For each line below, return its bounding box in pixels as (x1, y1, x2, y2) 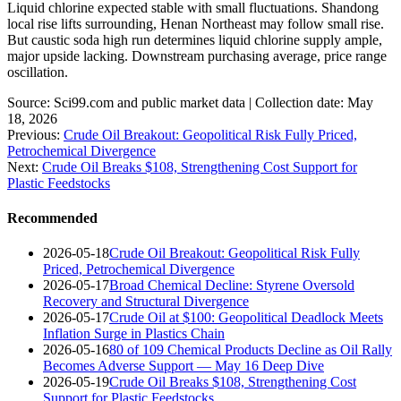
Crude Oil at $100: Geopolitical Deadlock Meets (109, 310, 383, 326)
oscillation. (7, 64, 68, 80)
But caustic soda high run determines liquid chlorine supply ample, (7, 31, 382, 47)
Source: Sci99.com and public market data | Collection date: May (7, 94, 373, 110)
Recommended (7, 210, 98, 226)
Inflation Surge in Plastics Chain (43, 326, 225, 342)
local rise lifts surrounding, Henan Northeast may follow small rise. (7, 15, 384, 31)
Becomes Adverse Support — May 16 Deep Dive (43, 358, 324, 374)
